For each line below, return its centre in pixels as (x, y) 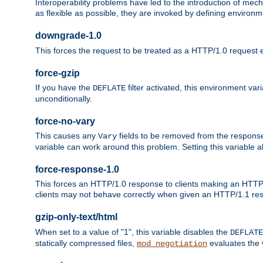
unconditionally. (64, 99)
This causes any (67, 136)
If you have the (64, 88)
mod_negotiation (172, 243)
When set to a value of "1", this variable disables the (133, 232)
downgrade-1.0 (68, 36)
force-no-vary (65, 121)
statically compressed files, (86, 243)
